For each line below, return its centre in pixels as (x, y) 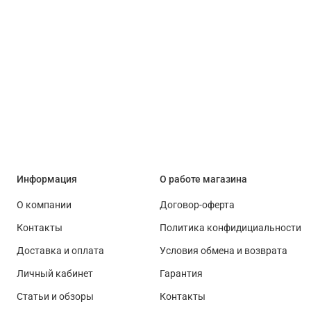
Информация (47, 179)
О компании (44, 205)
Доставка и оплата (60, 251)
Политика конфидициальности (230, 228)
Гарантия (181, 274)
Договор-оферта (197, 205)
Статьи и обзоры (55, 296)
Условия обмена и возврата (224, 251)
